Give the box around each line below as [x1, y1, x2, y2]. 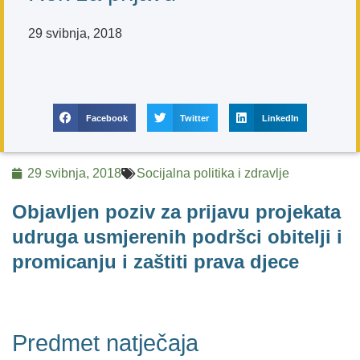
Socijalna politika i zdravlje [137, 166, 289, 181]
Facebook [85, 112, 128, 123]
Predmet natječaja [12, 330, 198, 357]
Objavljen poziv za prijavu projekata [12, 201, 341, 223]
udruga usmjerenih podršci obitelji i [12, 226, 342, 248]
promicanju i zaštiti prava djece [12, 251, 299, 273]
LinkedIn [261, 112, 299, 123]
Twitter [180, 112, 210, 123]
